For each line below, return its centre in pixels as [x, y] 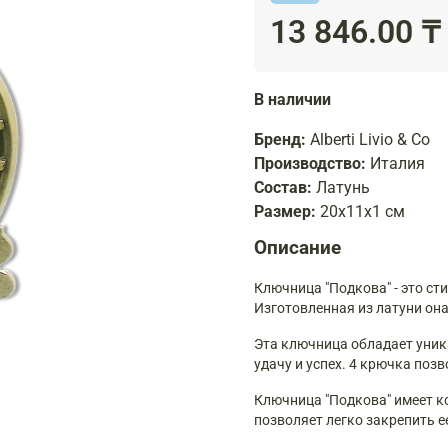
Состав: [285, 187]
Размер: [287, 211]
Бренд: [282, 139]
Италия [397, 163]
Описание [297, 247]
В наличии [292, 99]
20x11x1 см [362, 211]
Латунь [343, 187]
